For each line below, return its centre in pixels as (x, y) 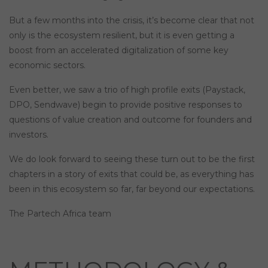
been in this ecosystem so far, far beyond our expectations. (132, 189)
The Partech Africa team (60, 214)
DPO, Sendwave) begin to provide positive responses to (126, 105)
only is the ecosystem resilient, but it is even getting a (122, 35)
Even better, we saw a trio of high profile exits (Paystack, (127, 90)
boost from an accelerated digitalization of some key (119, 50)
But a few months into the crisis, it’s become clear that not (132, 20)
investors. (29, 135)
